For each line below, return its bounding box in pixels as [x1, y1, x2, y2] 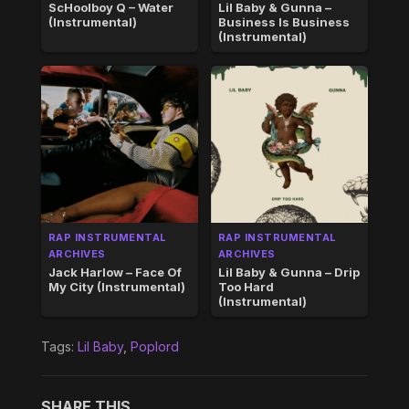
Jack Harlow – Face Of [47, 264, 182, 279]
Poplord [130, 338, 179, 354]
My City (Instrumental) [47, 278, 185, 294]
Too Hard [217, 278, 274, 294]
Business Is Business [217, 14, 350, 29]
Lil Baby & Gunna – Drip [217, 264, 360, 279]
